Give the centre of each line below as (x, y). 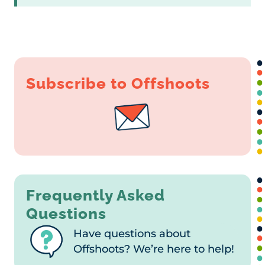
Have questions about (132, 233)
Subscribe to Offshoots (118, 83)
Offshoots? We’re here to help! (154, 248)
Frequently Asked (96, 195)
